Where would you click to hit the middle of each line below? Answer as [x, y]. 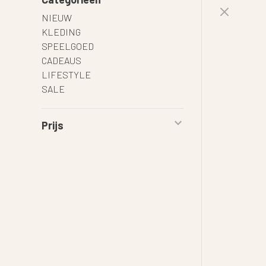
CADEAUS [61, 60]
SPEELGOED [68, 46]
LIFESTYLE [66, 75]
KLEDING [61, 32]
